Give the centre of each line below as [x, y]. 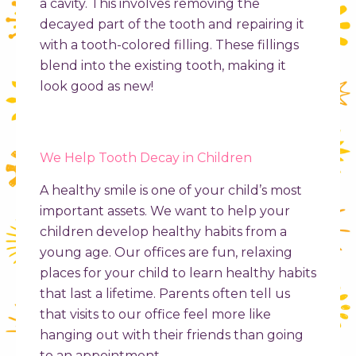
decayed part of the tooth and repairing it [172, 25]
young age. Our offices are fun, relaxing [166, 253]
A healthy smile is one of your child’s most [171, 191]
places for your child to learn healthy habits [178, 273]
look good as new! [97, 87]
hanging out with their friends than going [172, 335]
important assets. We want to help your [165, 211]
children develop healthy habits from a [163, 232]
